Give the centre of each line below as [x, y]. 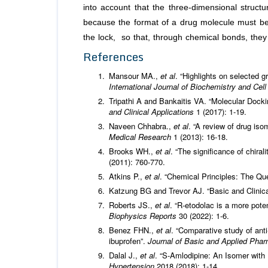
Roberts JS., [132, 205]
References [113, 57]
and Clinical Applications [153, 112]
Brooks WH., [132, 151]
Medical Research [141, 137]
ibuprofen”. [128, 241]
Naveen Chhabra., [141, 126]
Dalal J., [124, 255]
